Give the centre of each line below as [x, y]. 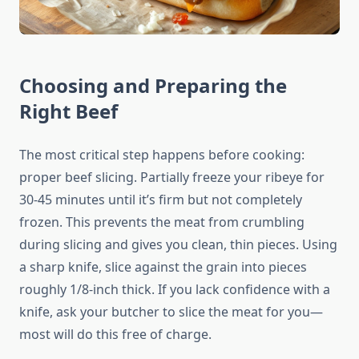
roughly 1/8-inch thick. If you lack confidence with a [175, 290]
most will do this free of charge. [115, 335]
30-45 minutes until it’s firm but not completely [161, 200]
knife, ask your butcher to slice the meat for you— [171, 312]
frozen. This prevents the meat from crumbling [162, 222]
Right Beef [69, 111]
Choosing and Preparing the [153, 86]
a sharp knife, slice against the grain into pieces [163, 267]
